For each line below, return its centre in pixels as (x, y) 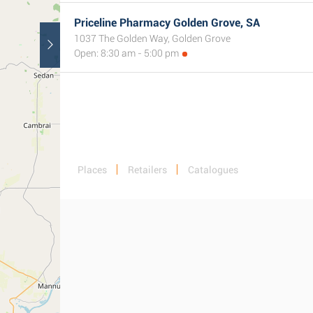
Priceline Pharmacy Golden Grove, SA (167, 23)
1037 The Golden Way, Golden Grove (152, 38)
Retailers (147, 170)
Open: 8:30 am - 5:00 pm (126, 53)
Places (92, 170)
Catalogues (213, 170)
